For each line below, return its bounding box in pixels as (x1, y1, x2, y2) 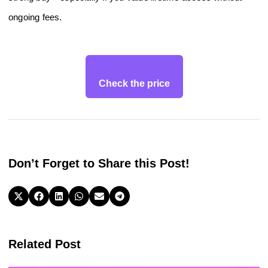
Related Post (8, 237, 81, 251)
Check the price (98, 78, 170, 89)
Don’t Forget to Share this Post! (8, 157, 190, 170)
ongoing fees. (8, 11, 62, 22)
